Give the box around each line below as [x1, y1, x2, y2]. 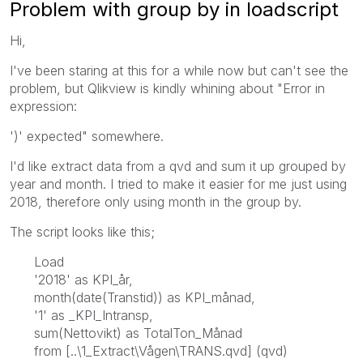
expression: [10, 97, 77, 114]
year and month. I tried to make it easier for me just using [10, 175, 347, 192]
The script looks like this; [10, 223, 155, 240]
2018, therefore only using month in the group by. [10, 193, 301, 210]
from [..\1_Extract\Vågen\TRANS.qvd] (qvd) [34, 342, 288, 359]
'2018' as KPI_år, [34, 271, 133, 288]
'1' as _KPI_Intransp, [34, 306, 153, 323]
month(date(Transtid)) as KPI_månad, [34, 288, 255, 305]
